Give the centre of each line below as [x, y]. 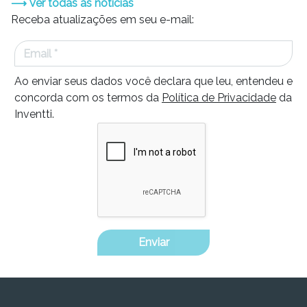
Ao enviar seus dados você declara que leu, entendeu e [153, 81]
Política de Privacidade [219, 98]
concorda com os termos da [88, 98]
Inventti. [34, 114]
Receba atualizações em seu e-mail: [102, 20]
